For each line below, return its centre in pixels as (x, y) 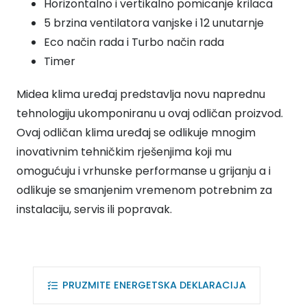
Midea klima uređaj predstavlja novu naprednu (141, 94)
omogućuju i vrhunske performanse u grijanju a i (144, 171)
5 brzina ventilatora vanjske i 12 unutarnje (154, 23)
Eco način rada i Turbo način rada (134, 42)
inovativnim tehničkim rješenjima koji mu (124, 151)
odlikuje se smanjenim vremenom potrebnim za (144, 190)
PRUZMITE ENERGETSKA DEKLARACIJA (154, 285)
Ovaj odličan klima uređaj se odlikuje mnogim (136, 132)
